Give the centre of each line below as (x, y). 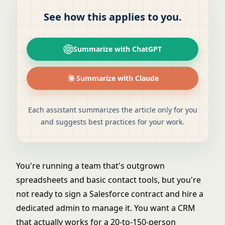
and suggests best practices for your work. (113, 122)
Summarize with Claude (118, 78)
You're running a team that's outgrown (90, 166)
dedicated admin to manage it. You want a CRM (106, 208)
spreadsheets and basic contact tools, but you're (108, 180)
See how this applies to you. (113, 17)
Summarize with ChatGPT (118, 49)
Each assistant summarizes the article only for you (113, 110)
